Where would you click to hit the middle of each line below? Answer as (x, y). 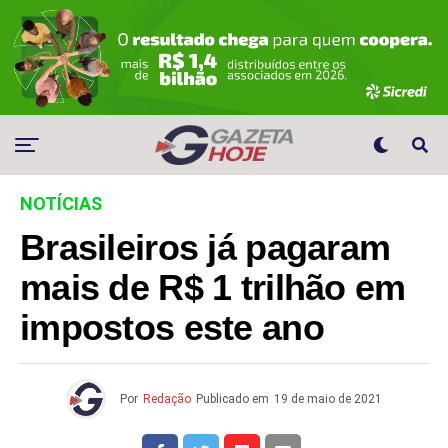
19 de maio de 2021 (328, 399)
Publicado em (232, 399)
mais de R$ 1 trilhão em (213, 288)
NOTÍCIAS (61, 204)
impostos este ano (172, 328)
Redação (167, 399)
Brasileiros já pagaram (205, 248)
